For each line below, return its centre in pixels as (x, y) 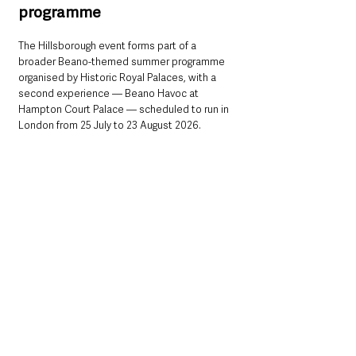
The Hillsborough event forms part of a (108, 46)
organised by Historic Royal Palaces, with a (118, 78)
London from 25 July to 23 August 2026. (110, 126)
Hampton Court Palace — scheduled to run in (125, 110)
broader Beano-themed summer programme (123, 62)
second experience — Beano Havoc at (110, 94)
